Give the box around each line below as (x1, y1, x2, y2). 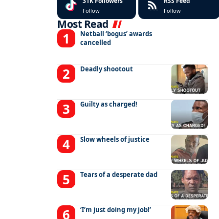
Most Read (57, 17, 109, 31)
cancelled (80, 38, 111, 47)
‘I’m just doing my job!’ (80, 205, 152, 215)
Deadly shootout (80, 65, 133, 74)
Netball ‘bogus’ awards (80, 29, 153, 39)
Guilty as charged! (80, 100, 138, 109)
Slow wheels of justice (80, 135, 150, 144)
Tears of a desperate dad (80, 170, 158, 179)
